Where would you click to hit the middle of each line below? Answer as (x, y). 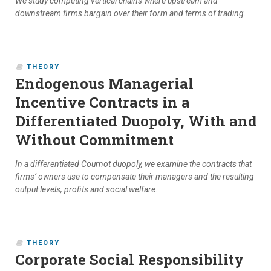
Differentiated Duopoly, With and (136, 121)
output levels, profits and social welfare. (87, 190)
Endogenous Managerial (104, 84)
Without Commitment (94, 140)
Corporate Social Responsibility (129, 260)
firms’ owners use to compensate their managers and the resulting (135, 177)
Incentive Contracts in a (103, 103)
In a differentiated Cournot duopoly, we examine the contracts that (133, 164)
